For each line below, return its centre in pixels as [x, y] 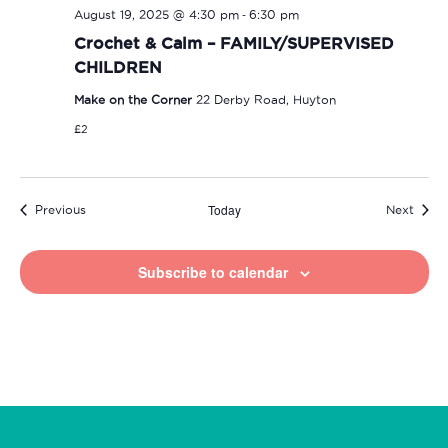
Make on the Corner [134, 99]
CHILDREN [117, 66]
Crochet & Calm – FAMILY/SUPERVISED [233, 42]
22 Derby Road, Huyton [265, 99]
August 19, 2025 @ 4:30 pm [156, 14]
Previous [60, 209]
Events [104, 208]
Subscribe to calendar [213, 271]
